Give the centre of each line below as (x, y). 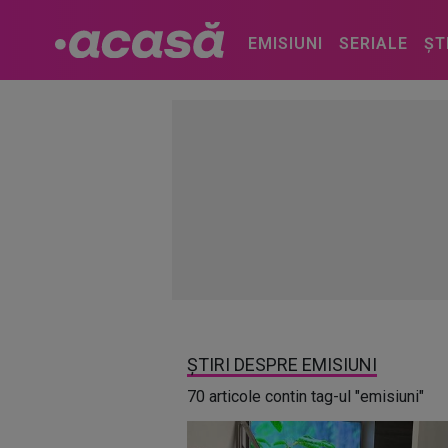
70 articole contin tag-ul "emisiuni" (305, 396)
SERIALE (373, 43)
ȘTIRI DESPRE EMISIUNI (282, 364)
